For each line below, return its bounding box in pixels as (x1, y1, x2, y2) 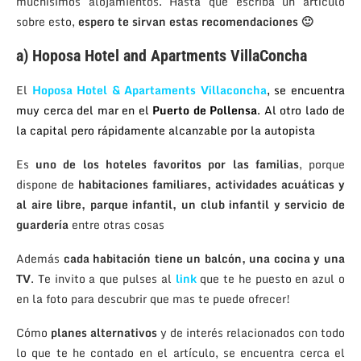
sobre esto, (16, 12, 78, 31)
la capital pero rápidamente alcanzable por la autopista (16, 121, 315, 140)
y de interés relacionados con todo (157, 323, 345, 342)
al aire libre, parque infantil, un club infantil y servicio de (16, 195, 345, 214)
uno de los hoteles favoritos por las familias (35, 155, 299, 174)
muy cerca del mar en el (16, 101, 152, 120)
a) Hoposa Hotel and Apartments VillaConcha (16, 46, 307, 66)
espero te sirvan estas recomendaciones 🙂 (78, 12, 313, 31)
